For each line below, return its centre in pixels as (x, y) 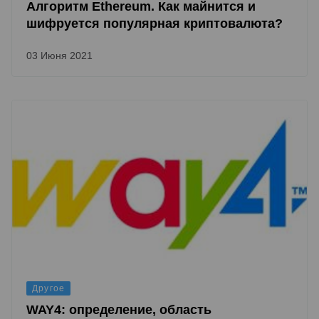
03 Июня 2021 (59, 56)
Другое (49, 289)
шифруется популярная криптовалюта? (155, 24)
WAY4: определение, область (119, 310)
